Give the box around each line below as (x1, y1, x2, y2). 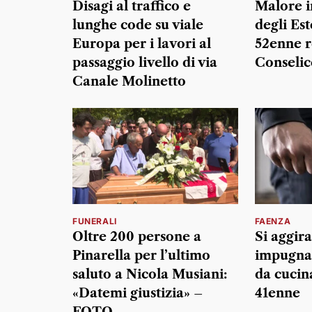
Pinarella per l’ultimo (72, 247, 210, 263)
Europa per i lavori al (72, 36, 211, 52)
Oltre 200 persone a (72, 228, 201, 244)
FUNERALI (72, 215, 117, 226)
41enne (254, 285, 300, 301)
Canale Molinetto (72, 74, 186, 90)
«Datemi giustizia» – (72, 285, 203, 301)
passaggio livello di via (72, 55, 217, 71)
